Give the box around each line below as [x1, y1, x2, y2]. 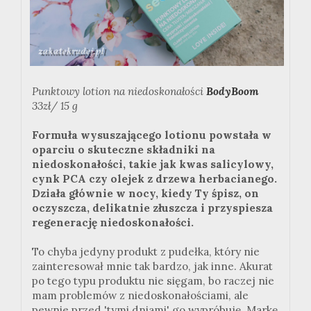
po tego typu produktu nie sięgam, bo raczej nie [32, 274, 274, 288]
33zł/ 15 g [32, 99, 78, 113]
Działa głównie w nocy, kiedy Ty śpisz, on [32, 187, 259, 201]
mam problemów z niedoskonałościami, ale [32, 289, 249, 303]
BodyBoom [206, 85, 259, 99]
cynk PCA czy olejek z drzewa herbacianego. [32, 172, 277, 186]
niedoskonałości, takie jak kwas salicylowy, [32, 158, 274, 171]
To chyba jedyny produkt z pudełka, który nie [32, 245, 260, 259]
